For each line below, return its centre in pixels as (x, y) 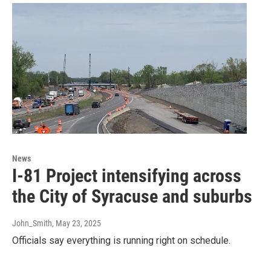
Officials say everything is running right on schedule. (121, 240)
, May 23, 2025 (77, 223)
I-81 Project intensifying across (127, 175)
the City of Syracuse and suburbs (132, 196)
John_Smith (32, 223)
